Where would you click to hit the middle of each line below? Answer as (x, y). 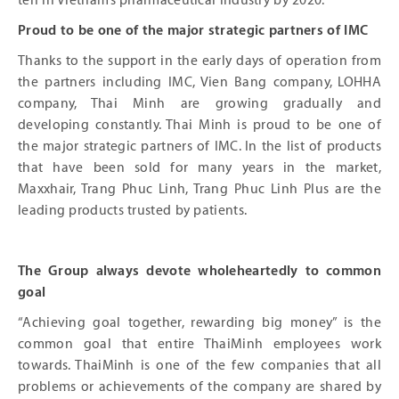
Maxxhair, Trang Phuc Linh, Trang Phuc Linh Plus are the (199, 189)
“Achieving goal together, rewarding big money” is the (199, 322)
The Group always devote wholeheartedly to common (199, 271)
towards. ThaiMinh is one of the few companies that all (199, 365)
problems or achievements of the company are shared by (199, 387)
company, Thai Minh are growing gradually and (199, 103)
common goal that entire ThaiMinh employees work (199, 344)
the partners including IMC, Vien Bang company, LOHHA (199, 82)
